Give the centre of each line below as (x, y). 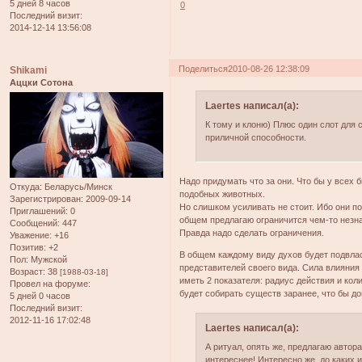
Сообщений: (35, 223)
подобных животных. (223, 194)
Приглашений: (39, 211)
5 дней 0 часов (40, 296)
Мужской (48, 260)
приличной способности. (255, 138)
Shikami (28, 70)
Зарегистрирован (45, 199)
